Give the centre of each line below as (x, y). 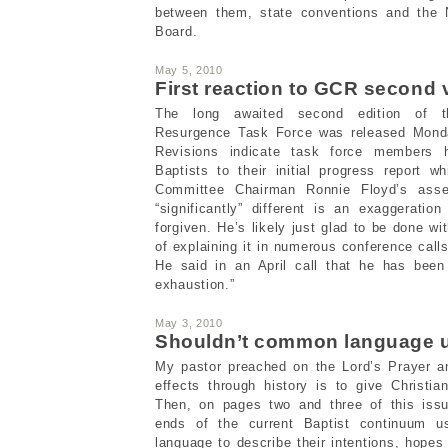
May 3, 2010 (189, 322)
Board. (176, 31)
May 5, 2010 (189, 69)
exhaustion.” (195, 284)
